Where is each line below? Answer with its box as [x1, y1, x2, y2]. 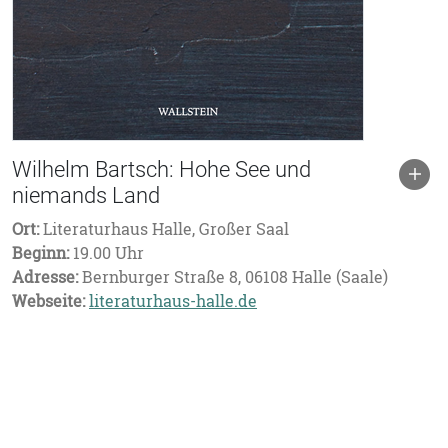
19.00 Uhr [69, 242, 144, 264]
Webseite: [12, 290, 85, 312]
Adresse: [12, 266, 78, 288]
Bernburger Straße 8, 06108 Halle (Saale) [78, 266, 388, 288]
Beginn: [12, 242, 69, 264]
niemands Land [12, 183, 160, 208]
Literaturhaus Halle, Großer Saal [39, 218, 289, 240]
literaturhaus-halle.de [89, 290, 257, 312]
